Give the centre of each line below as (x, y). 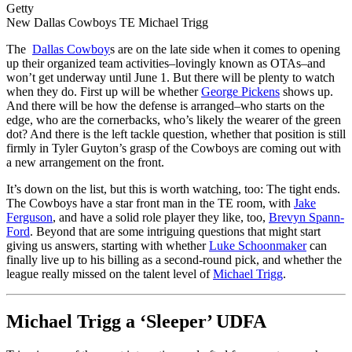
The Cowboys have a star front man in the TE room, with (150, 203)
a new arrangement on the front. (85, 163)
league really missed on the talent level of (110, 274)
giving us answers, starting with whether (108, 246)
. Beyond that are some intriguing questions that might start (175, 232)
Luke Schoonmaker (258, 246)
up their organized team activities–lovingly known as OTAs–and (166, 64)
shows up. (306, 92)
